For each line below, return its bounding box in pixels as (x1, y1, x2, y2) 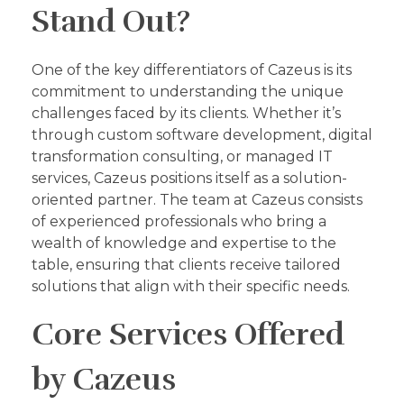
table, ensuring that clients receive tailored (32, 256, 341, 273)
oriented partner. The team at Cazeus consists (32, 191, 363, 208)
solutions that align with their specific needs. (32, 278, 350, 295)
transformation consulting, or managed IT (32, 148, 333, 165)
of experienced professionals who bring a (32, 213, 326, 230)
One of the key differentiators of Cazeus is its (32, 61, 352, 78)
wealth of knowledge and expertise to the (32, 234, 336, 252)
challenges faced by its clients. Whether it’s (32, 105, 341, 122)
